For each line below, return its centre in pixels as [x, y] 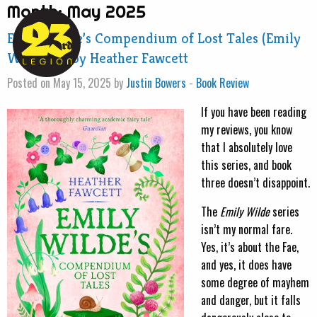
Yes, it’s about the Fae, [250, 247]
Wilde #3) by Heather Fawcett [98, 58]
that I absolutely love [247, 147]
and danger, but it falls [251, 300]
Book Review [223, 83]
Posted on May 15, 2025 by [67, 83]
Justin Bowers [156, 83]
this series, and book [246, 165]
